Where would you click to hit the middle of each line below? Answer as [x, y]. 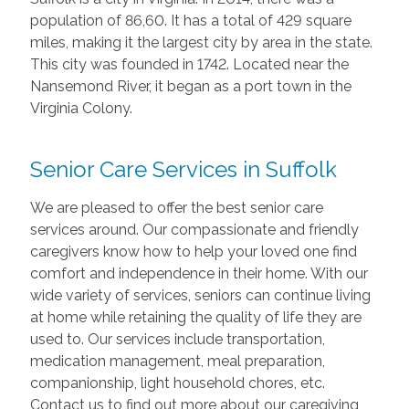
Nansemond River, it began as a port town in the [190, 86]
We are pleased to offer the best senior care [176, 207]
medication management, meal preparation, [177, 361]
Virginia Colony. [81, 108]
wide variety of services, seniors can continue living [200, 295]
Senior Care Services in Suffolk [183, 169]
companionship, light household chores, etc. [177, 383]
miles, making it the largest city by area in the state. [201, 42]
